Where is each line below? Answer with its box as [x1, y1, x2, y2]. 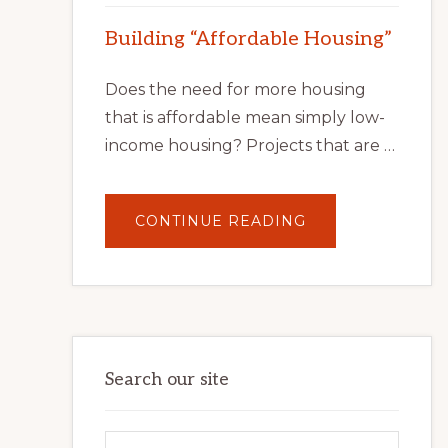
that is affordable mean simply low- [105, 108, 385, 127]
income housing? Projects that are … [105, 136, 395, 155]
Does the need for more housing [105, 80, 366, 99]
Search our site [105, 369, 229, 390]
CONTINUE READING [135, 212, 306, 230]
